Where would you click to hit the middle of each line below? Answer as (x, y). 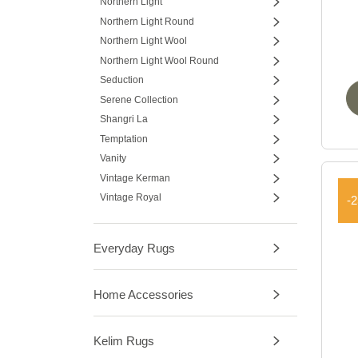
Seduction (121, 80)
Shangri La (123, 119)
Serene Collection (139, 99)
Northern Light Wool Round (159, 60)
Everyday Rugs (134, 248)
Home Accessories (143, 294)
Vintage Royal (130, 198)
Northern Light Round (147, 21)
